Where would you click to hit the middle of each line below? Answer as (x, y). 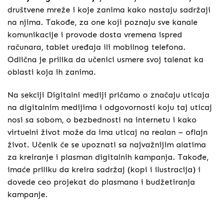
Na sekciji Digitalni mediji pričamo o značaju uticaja (109, 95)
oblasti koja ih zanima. (52, 72)
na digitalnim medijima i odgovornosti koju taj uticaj (110, 107)
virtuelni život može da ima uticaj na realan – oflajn (108, 132)
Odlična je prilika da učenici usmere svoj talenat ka (106, 59)
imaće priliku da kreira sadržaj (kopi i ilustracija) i (104, 169)
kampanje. (28, 194)
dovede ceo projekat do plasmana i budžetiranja (101, 182)
